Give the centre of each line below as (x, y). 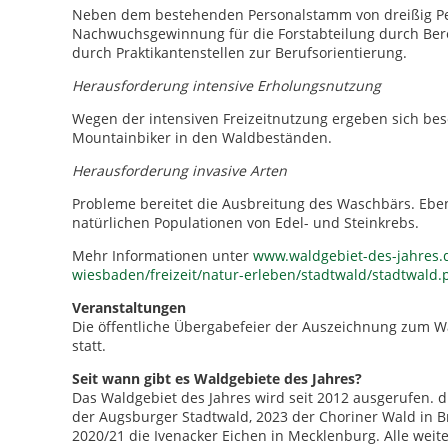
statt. (89, 345)
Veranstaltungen (129, 307)
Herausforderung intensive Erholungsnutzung (226, 85)
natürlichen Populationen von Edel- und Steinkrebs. (245, 222)
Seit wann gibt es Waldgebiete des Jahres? (217, 378)
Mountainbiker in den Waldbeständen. (202, 137)
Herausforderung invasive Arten (179, 170)
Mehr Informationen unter (162, 255)
